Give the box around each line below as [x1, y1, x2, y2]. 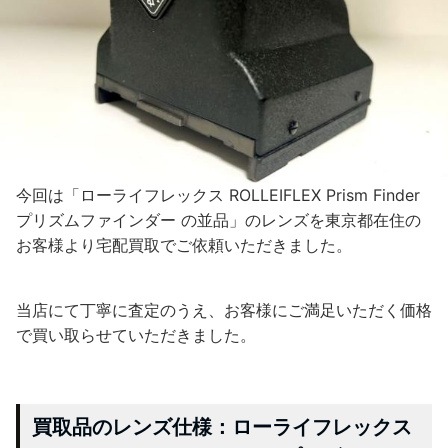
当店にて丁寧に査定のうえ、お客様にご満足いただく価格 [16, 299, 432, 320]
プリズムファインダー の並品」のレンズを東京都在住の [16, 209, 421, 230]
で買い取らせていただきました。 [16, 324, 256, 345]
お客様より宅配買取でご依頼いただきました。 [16, 234, 352, 255]
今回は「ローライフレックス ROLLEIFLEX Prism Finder [16, 184, 420, 205]
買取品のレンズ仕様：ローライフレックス [32, 414, 412, 439]
